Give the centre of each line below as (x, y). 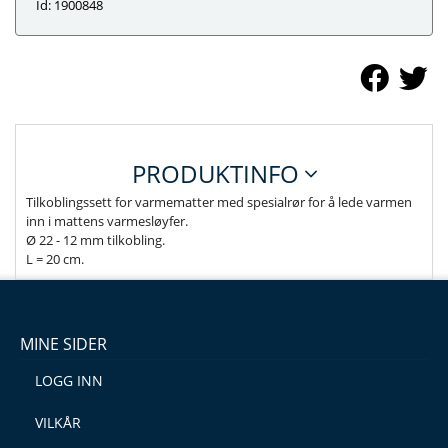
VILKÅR (58, 422)
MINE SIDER (63, 344)
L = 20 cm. (55, 259)
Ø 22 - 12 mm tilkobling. (95, 240)
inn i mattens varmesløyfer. (107, 221)
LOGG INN (69, 380)
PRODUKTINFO (218, 173)
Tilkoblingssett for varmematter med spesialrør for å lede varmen (219, 202)
